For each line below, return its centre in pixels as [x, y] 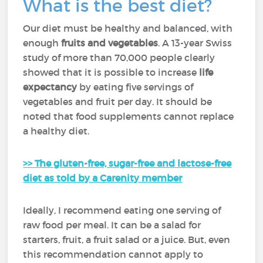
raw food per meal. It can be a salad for [112, 225]
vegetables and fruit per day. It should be [118, 102]
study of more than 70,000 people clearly [119, 58]
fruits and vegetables [110, 43]
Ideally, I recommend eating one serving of [122, 210]
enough [42, 43]
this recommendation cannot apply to [113, 254]
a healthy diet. [56, 131]
